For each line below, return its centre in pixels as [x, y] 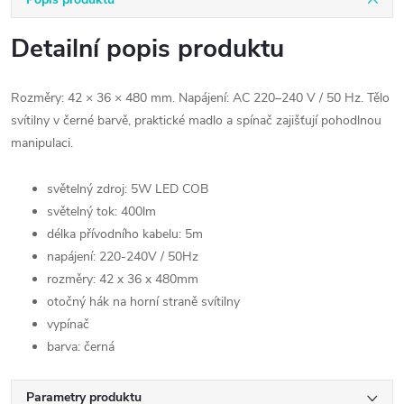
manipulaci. [42, 143]
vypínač [68, 324]
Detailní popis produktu [147, 49]
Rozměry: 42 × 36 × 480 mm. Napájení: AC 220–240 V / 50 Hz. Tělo [200, 98]
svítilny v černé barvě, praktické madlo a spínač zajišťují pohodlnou [196, 120]
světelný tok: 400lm [101, 211]
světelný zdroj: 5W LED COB [128, 189]
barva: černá [81, 347]
